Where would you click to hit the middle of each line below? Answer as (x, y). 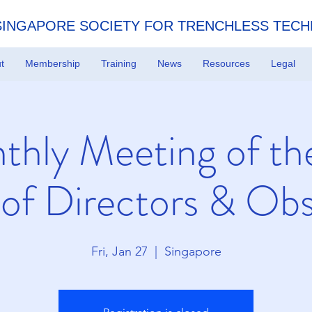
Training (119, 63)
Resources (226, 63)
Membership (53, 63)
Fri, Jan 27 (119, 251)
